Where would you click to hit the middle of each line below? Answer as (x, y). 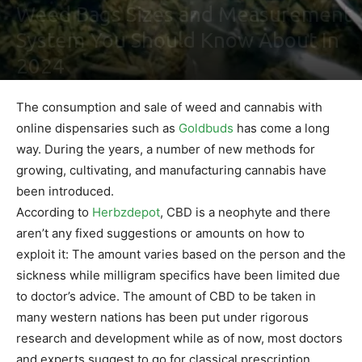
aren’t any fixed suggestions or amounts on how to (160, 234)
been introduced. (65, 192)
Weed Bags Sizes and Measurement (184, 15)
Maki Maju (57, 91)
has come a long (282, 128)
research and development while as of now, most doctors (179, 339)
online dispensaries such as (97, 128)
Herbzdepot (126, 213)
